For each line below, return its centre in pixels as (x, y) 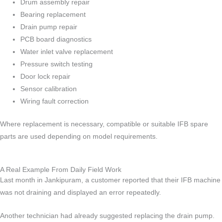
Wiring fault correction (55, 102)
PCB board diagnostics (56, 40)
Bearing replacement (53, 15)
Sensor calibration (49, 89)
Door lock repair (46, 77)
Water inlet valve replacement (67, 52)
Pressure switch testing (57, 64)
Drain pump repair (49, 27)
